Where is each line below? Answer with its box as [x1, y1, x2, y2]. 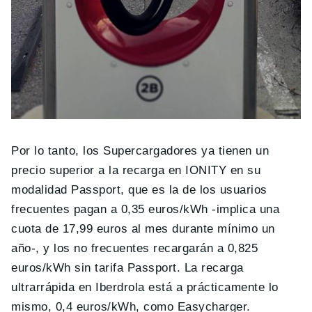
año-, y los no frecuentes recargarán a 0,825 [11, 242, 258, 256]
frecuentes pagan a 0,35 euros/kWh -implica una [11, 203, 280, 217]
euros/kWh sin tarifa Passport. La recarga [11, 261, 244, 275]
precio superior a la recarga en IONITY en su [11, 164, 261, 178]
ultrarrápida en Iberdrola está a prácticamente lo [11, 281, 279, 295]
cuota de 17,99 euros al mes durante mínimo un [11, 222, 275, 236]
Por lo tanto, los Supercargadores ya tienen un [11, 144, 270, 158]
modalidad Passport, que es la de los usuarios [11, 183, 267, 197]
